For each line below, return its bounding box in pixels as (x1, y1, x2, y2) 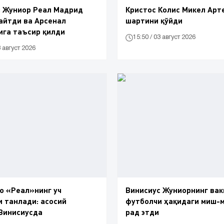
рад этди (125, 207, 159, 217)
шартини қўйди (125, 15, 182, 25)
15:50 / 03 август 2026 (133, 34, 195, 40)
